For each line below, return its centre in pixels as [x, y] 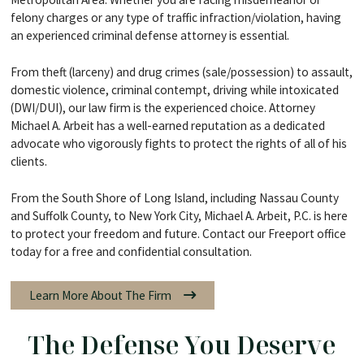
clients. [28, 161]
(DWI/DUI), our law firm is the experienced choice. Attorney [162, 107]
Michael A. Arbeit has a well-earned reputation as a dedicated [167, 125]
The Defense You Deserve [182, 345]
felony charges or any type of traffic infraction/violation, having [175, 17]
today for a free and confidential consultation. [131, 251]
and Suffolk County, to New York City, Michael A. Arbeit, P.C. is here [179, 215]
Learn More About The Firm [100, 295]
